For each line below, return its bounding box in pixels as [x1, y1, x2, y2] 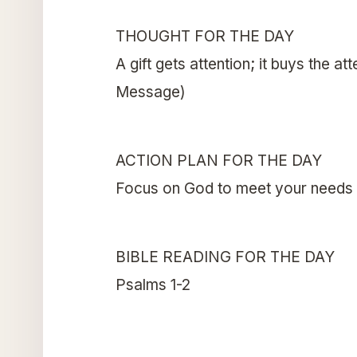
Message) [115, 82, 186, 101]
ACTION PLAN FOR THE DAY [115, 151, 322, 170]
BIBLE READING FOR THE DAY [115, 247, 335, 266]
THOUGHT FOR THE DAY [115, 26, 294, 45]
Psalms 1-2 [115, 275, 190, 294]
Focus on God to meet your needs [115, 178, 353, 198]
